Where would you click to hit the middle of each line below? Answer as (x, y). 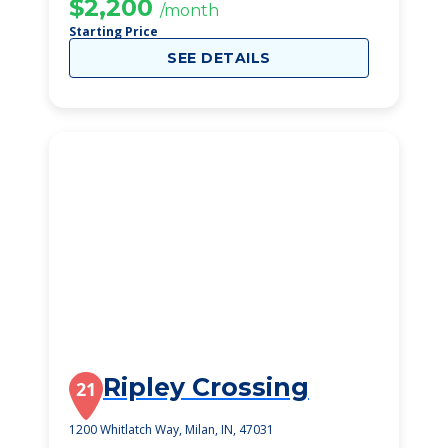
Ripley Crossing (206, 387)
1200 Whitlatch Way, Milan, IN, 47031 (171, 429)
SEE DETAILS (219, 58)
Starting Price (113, 31)
